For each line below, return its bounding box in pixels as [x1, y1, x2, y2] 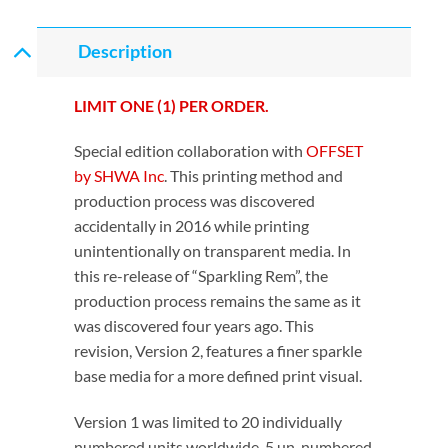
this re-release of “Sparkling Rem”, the [74, 266, 329, 286]
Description [77, 41, 172, 63]
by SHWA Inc [74, 166, 165, 186]
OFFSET [306, 141, 364, 161]
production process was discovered [74, 191, 316, 211]
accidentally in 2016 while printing [74, 216, 310, 236]
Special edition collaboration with [74, 141, 307, 161]
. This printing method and [164, 166, 344, 186]
